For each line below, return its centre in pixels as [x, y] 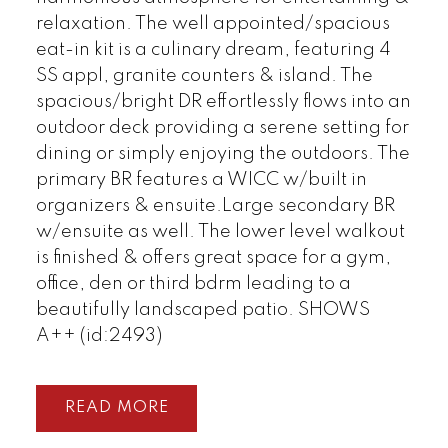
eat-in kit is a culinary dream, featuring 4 [213, 50]
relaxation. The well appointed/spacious [212, 24]
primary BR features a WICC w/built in [201, 180]
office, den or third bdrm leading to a [193, 284]
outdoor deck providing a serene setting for [222, 128]
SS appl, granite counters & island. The [204, 76]
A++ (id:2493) [98, 336]
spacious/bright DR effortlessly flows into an [223, 102]
